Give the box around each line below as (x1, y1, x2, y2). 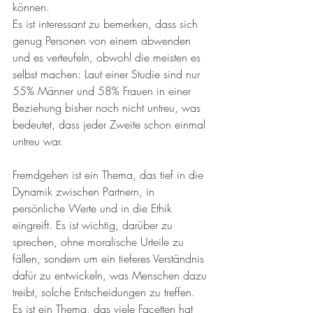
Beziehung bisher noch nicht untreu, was (13, 99, 204, 115)
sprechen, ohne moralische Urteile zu (13, 233, 187, 249)
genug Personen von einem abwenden (13, 32, 194, 48)
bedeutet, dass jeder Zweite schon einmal (13, 116, 209, 132)
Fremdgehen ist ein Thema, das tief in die (13, 166, 207, 182)
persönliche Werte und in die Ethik (13, 200, 175, 216)
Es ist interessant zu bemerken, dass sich (13, 15, 201, 31)
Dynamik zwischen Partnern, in (13, 183, 158, 199)
